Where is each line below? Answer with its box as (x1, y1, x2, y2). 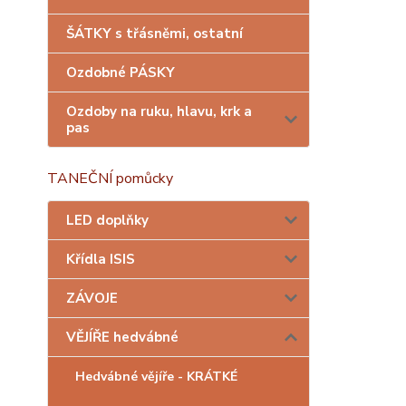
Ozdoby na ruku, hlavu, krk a (66, 102, 252, 121)
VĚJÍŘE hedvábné (66, 328, 179, 346)
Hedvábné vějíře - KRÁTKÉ (75, 368, 237, 385)
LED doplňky (66, 211, 149, 229)
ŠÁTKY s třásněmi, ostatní (66, 24, 243, 43)
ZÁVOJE (66, 289, 118, 307)
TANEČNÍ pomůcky (47, 169, 173, 188)
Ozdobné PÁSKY (66, 63, 175, 82)
